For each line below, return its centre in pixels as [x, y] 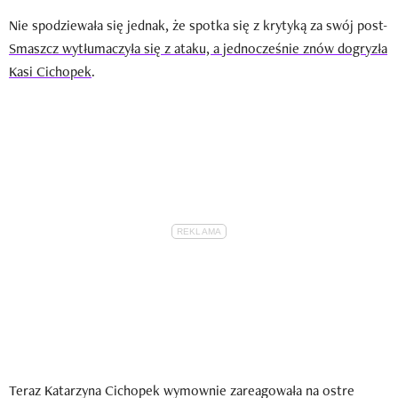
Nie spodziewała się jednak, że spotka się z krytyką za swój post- [198, 26]
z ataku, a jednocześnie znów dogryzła [274, 49]
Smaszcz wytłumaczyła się [85, 49]
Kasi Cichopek [50, 72]
